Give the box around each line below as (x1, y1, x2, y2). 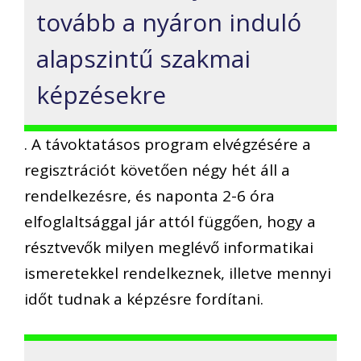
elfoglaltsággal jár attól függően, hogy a (24, 210, 316, 232)
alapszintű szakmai (36, 41, 251, 75)
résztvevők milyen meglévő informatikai (24, 236, 313, 258)
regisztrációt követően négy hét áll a (24, 159, 290, 180)
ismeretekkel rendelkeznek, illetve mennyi (24, 262, 331, 284)
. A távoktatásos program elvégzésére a (24, 133, 311, 155)
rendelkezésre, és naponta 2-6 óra (24, 185, 275, 206)
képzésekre (36, 77, 166, 111)
